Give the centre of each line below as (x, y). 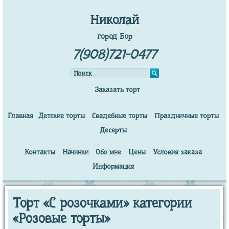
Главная (20, 116)
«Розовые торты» (61, 218)
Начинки (75, 152)
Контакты (40, 152)
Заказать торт (117, 89)
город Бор (114, 36)
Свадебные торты (120, 116)
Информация (113, 166)
